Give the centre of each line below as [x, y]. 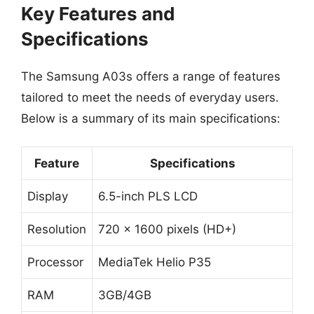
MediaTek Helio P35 [155, 262]
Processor [55, 262]
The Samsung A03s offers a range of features [151, 76]
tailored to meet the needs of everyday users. [150, 97]
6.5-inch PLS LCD [148, 196]
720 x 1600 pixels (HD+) [167, 229]
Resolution [57, 229]
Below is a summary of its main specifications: [151, 118]
